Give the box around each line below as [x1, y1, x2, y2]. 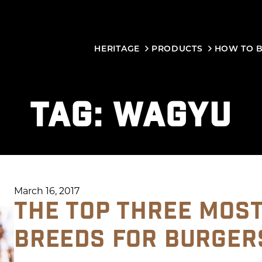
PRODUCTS [151, 43, 203, 54]
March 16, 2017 [14, 184, 80, 196]
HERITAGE [94, 43, 140, 54]
